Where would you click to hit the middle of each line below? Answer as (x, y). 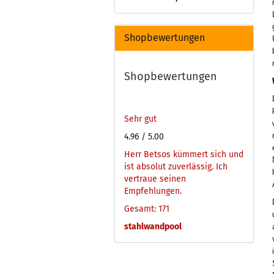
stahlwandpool (153, 227)
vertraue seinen (155, 179)
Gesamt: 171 (147, 209)
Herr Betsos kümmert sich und (184, 154)
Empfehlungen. (153, 191)
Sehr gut (140, 119)
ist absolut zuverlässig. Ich (176, 167)
